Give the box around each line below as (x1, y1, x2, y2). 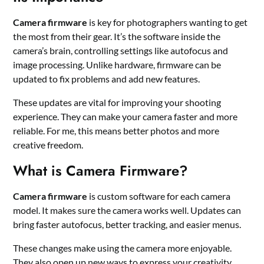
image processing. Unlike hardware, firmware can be (13, 59, 222, 71)
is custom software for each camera (87, 190, 231, 202)
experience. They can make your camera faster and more (13, 111, 238, 123)
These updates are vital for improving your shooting (13, 97, 222, 108)
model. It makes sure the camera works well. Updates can (13, 204, 242, 216)
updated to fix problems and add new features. (13, 73, 200, 85)
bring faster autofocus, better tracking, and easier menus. (13, 219, 242, 230)
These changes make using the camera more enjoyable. (13, 242, 232, 254)
